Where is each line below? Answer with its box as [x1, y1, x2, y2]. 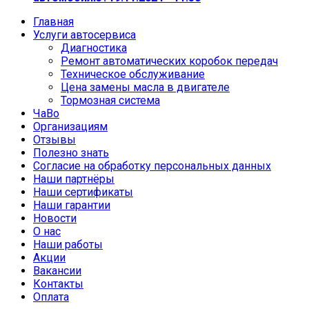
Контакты [33, 277, 83, 290]
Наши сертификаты [33, 185, 133, 199]
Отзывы [33, 132, 76, 146]
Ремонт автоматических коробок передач [61, 54, 278, 68]
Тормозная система [61, 93, 160, 107]
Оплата [33, 290, 69, 303]
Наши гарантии [33, 198, 110, 212]
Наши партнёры [33, 172, 114, 186]
